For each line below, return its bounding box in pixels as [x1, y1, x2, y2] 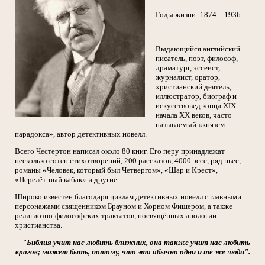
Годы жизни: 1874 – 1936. [156, 10, 243, 19]
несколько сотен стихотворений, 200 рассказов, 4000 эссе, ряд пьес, [15, 156, 241, 165]
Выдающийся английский [156, 44, 240, 53]
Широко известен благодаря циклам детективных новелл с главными [15, 192, 241, 201]
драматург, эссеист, [156, 63, 220, 72]
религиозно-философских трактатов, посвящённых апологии [15, 211, 216, 220]
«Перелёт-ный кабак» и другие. [15, 175, 119, 184]
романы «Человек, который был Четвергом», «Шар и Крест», [15, 166, 218, 174]
